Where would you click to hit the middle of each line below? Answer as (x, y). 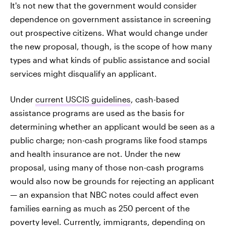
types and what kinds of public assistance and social (110, 60)
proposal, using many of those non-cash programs (107, 167)
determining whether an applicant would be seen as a (112, 126)
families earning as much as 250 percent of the (100, 208)
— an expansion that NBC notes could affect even (104, 194)
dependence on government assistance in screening (110, 19)
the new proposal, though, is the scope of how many (111, 46)
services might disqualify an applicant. (83, 73)
